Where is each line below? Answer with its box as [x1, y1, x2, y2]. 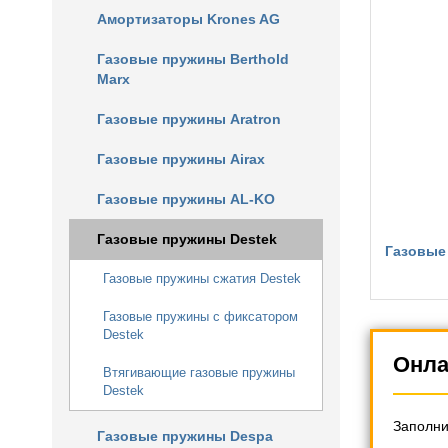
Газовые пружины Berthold [97, 51, 289, 67]
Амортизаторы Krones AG [97, 11, 280, 27]
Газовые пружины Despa [97, 428, 273, 444]
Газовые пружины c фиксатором [103, 309, 298, 324]
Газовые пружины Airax [97, 151, 265, 167]
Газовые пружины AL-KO [97, 191, 275, 207]
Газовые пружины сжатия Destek [103, 271, 301, 286]
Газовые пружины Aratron [97, 111, 281, 127]
